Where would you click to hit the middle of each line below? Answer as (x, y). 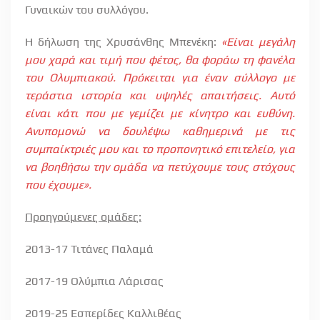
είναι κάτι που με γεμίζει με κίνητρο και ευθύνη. (160, 113)
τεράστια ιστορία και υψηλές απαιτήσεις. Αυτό (160, 95)
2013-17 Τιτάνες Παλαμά (89, 249)
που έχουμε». (58, 185)
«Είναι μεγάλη (258, 42)
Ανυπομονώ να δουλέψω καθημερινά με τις (160, 131)
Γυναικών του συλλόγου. (87, 10)
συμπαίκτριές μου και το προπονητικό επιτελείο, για (160, 149)
